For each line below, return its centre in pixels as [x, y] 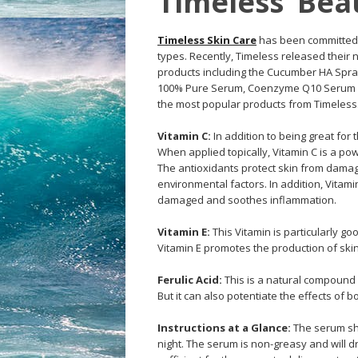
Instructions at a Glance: [225, 328]
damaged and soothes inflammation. [247, 200]
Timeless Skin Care [207, 40]
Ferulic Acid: [191, 280]
